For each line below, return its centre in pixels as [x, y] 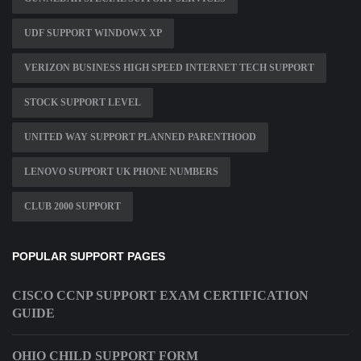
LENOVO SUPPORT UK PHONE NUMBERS [121, 172]
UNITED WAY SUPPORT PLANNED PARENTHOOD [140, 137]
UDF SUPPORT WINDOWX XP [93, 33]
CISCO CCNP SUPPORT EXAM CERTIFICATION [160, 296]
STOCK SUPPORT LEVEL [83, 103]
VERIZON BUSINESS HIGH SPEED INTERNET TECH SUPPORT [169, 68]
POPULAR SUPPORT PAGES [89, 257]
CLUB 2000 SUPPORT [73, 207]
